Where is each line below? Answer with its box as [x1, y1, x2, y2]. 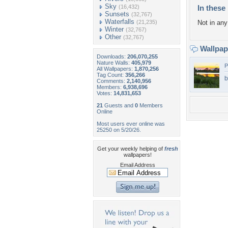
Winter [105, 25, 124, 33]
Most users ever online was [97, 121, 165, 127]
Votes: [97, 90, 113, 96]
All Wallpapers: [97, 66, 134, 72]
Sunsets [105, 10, 129, 18]
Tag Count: [97, 72, 125, 78]
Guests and [103, 102, 135, 108]
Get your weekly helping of [97, 146, 164, 152]
